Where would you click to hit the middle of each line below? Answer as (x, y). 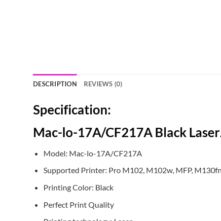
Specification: (72, 110)
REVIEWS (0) (103, 84)
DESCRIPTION (55, 84)
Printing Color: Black (78, 187)
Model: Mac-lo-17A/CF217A (92, 153)
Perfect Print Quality (78, 204)
